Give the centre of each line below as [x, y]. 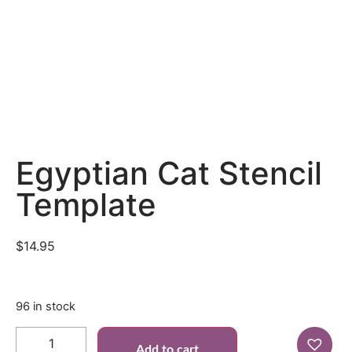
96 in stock [46, 307]
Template [86, 205]
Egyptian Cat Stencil [169, 173]
